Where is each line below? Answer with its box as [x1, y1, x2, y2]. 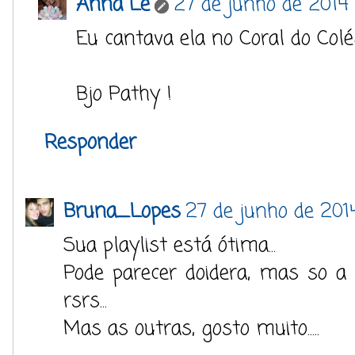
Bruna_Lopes [63, 196, 181, 227]
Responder [44, 127, 136, 158]
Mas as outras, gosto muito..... [63, 313, 319, 344]
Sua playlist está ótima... [63, 230, 276, 261]
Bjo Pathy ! [76, 78, 172, 109]
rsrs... [63, 285, 107, 316]
